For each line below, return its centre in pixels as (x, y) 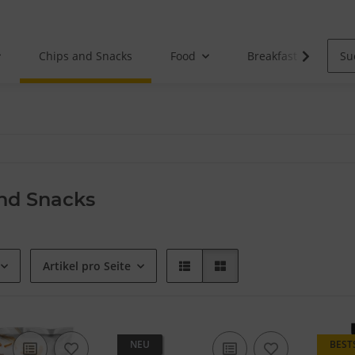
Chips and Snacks (86, 56)
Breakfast (273, 56)
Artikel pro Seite (87, 266)
